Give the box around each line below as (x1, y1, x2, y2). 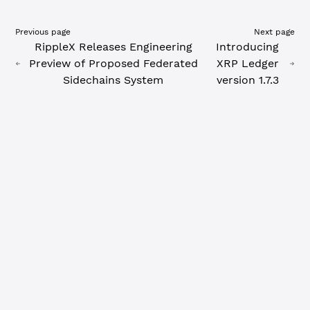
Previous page (15, 27, 71, 37)
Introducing (216, 40, 280, 53)
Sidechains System (63, 73, 164, 86)
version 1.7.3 (216, 73, 279, 86)
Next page (253, 27, 295, 37)
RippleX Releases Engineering (34, 40, 192, 53)
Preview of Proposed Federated (28, 57, 198, 70)
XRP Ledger (216, 57, 279, 70)
